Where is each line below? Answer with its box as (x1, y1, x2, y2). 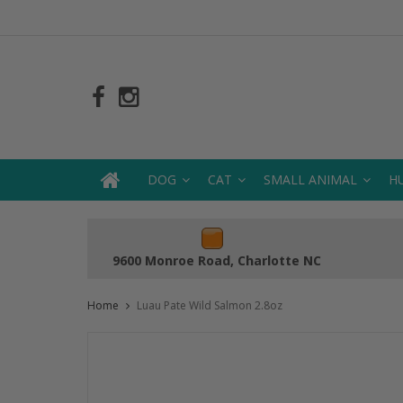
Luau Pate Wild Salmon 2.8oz (137, 297, 282, 313)
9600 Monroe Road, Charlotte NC (112, 252, 321, 269)
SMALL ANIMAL (264, 171, 357, 188)
